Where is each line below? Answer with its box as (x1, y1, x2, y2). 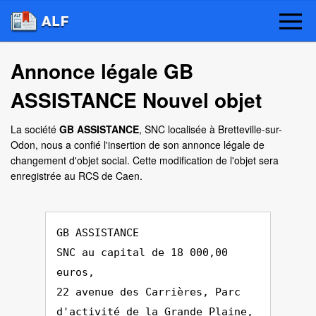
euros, (56, 266, 95, 279)
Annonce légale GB (11, 56, 193, 85)
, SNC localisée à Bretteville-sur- (139, 122, 282, 136)
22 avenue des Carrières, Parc (56, 286, 241, 298)
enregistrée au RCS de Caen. (11, 169, 142, 183)
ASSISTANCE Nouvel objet (11, 85, 262, 114)
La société (11, 122, 59, 136)
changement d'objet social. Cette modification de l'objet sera (11, 153, 279, 167)
